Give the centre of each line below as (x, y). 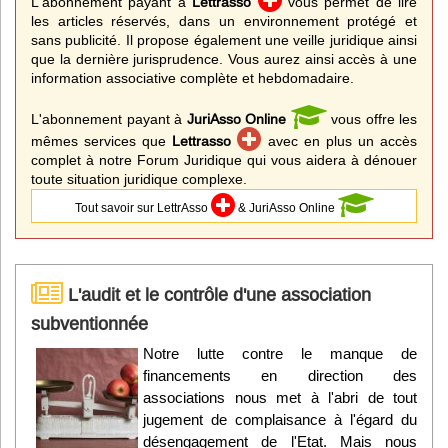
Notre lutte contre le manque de (280, 353)
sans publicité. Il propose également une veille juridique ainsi (224, 39)
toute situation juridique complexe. (139, 178)
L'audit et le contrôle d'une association (217, 294)
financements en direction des (280, 375)
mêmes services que (102, 140)
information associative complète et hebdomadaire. (192, 77)
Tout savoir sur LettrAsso (142, 207)
